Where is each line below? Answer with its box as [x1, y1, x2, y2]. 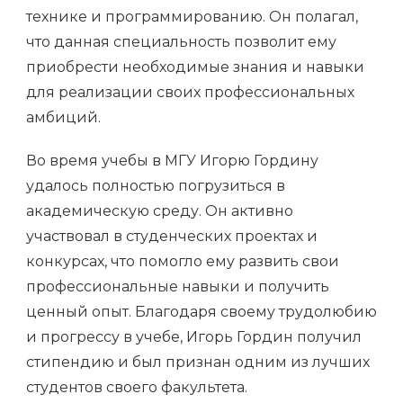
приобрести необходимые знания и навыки [26, 58, 364, 76]
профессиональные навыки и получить [26, 278, 329, 296]
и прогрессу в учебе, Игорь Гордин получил [26, 328, 362, 346]
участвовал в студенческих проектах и [26, 228, 318, 246]
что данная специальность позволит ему [26, 33, 336, 51]
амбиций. [26, 109, 101, 127]
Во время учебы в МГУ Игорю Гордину [26, 152, 318, 170]
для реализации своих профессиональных [26, 84, 354, 102]
